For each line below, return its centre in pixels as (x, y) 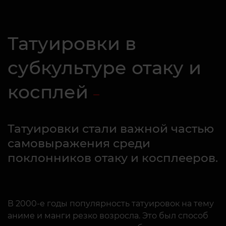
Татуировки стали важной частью (111, 128)
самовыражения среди (79, 143)
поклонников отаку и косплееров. (113, 158)
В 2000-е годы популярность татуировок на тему (111, 203)
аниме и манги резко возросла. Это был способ (108, 215)
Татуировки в (72, 43)
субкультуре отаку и (104, 67)
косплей (48, 92)
